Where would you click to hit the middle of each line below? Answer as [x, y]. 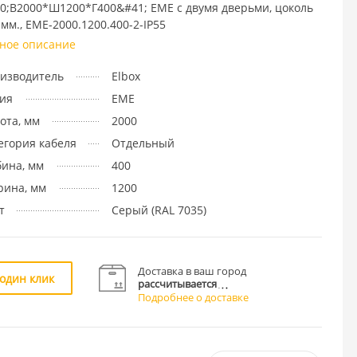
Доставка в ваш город [192, 271]
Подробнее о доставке [194, 297]
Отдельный [143, 143]
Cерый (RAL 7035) [159, 210]
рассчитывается [178, 283]
